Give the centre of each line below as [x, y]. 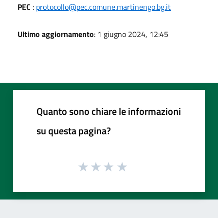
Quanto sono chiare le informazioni [109, 111]
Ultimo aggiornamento [56, 34]
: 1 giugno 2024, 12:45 [131, 34]
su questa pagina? [74, 130]
